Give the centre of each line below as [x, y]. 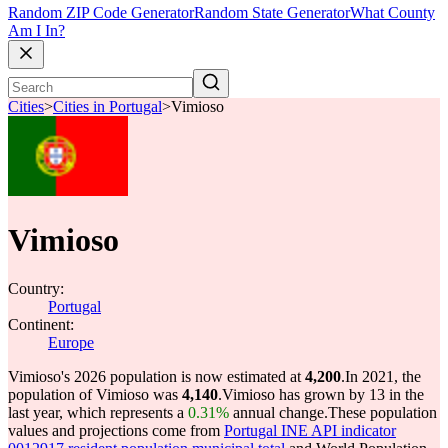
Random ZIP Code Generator [101, 13]
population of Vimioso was [95, 394]
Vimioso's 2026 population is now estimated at [156, 376]
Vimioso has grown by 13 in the [323, 394]
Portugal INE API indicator [310, 430]
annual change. [278, 412]
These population [382, 412]
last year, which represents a [98, 412]
